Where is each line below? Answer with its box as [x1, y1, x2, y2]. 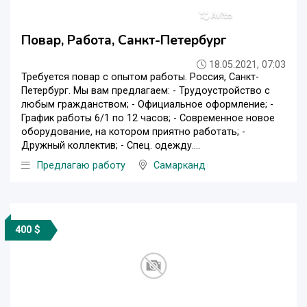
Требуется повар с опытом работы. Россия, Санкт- [21, 71, 259, 83]
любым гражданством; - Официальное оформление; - [21, 98, 273, 110]
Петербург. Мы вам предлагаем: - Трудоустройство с [21, 84, 270, 97]
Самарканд [153, 159, 206, 171]
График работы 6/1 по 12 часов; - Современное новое [21, 112, 275, 124]
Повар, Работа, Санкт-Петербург [21, 31, 226, 49]
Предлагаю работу [37, 159, 125, 171]
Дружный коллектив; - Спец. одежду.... [21, 139, 200, 151]
